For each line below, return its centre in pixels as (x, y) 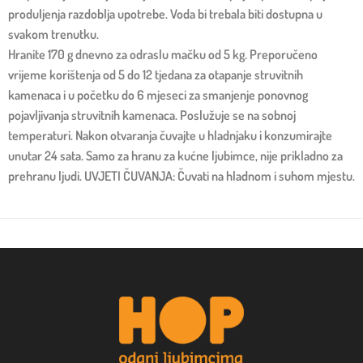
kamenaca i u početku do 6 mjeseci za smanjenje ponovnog (158, 94)
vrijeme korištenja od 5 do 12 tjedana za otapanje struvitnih (156, 74)
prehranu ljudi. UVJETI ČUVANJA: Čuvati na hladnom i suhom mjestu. (181, 175)
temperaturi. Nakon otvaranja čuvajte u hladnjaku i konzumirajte (170, 135)
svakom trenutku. (53, 34)
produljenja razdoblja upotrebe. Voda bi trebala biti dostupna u (165, 13)
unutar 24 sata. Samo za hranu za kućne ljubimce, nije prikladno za (175, 155)
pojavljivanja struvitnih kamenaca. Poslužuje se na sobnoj (152, 115)
